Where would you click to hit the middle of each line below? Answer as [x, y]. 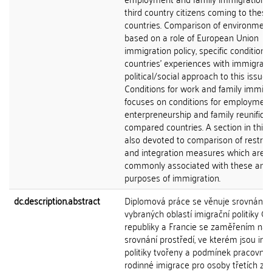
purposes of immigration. [172, 177]
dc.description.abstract [57, 200]
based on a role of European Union [192, 37]
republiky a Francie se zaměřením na [196, 226]
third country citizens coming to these [198, 12]
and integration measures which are [195, 152]
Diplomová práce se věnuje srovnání [195, 200]
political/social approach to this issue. [196, 75]
